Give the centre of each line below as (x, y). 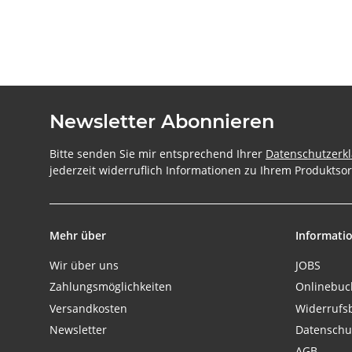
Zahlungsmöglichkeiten (111, 287)
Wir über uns (84, 265)
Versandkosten (88, 308)
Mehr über (78, 235)
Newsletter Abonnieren (162, 121)
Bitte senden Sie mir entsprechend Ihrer (158, 153)
